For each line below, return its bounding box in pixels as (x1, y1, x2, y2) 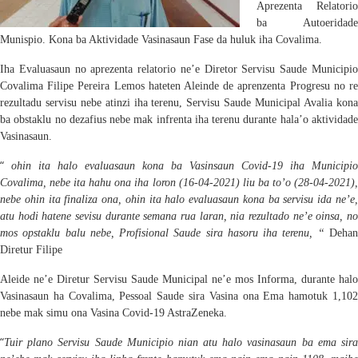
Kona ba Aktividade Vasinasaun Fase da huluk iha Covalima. (49, 33, 322, 46)
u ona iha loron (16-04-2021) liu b (105, 176, 264, 189)
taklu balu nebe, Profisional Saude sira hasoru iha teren (38, 226, 304, 239)
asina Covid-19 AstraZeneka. (97, 306, 227, 319)
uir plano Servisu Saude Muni (10, 336, 151, 348)
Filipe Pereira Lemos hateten (43, 79, 184, 92)
